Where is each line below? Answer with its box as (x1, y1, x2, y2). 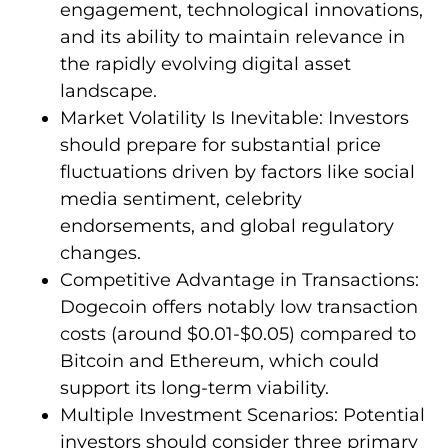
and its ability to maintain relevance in (60, 25, 405, 48)
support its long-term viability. (60, 376, 329, 399)
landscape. (60, 79, 157, 102)
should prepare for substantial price (60, 133, 381, 156)
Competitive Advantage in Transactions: (60, 268, 419, 291)
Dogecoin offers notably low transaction (60, 295, 418, 318)
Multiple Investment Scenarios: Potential (60, 403, 425, 426)
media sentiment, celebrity (60, 187, 302, 210)
